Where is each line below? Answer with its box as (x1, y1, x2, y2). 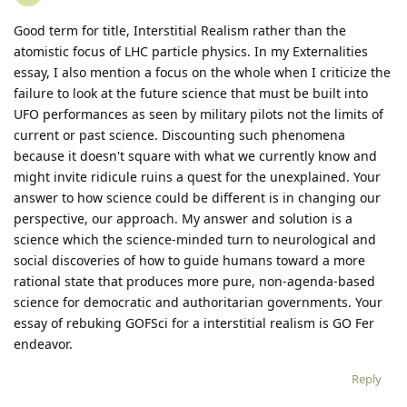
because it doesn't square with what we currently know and (14, 147, 377, 165)
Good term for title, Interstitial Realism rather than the (14, 22, 346, 40)
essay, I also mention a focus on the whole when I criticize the (14, 64, 391, 82)
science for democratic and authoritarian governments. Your (14, 293, 382, 312)
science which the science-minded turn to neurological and (14, 231, 376, 249)
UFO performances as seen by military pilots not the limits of (14, 105, 383, 124)
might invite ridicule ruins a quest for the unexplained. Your (14, 168, 381, 186)
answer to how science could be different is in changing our (14, 189, 381, 207)
